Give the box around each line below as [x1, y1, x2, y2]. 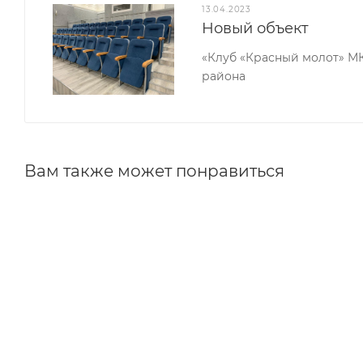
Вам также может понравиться [24, 161, 284, 181]
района [202, 69, 246, 83]
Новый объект [202, 19, 310, 37]
